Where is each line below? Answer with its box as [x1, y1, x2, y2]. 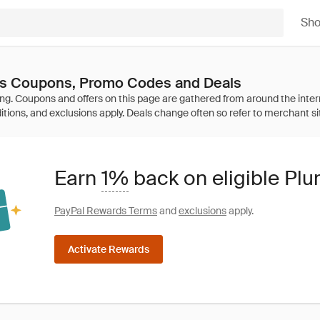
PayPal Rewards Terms [54, 204, 157, 217]
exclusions [179, 204, 226, 217]
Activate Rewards [68, 242, 149, 256]
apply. [226, 204, 254, 217]
